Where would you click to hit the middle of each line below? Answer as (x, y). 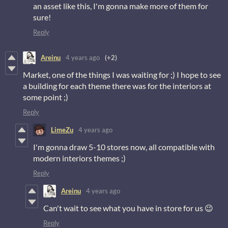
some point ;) (46, 97)
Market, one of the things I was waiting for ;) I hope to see (122, 74)
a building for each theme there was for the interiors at (117, 85)
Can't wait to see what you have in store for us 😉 (128, 208)
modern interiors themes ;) (79, 158)
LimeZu (62, 130)
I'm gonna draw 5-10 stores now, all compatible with (124, 147)
